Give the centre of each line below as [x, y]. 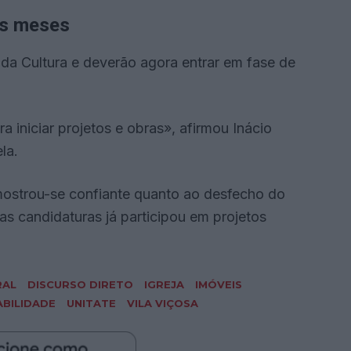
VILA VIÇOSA [163, 304]
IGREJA [164, 285]
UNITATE [91, 304]
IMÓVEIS [219, 285]
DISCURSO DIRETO [80, 285]
